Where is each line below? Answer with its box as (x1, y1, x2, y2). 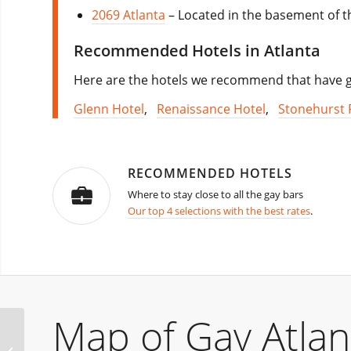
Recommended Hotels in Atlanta (74, 39, 320, 61)
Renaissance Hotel (157, 100, 266, 118)
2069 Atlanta (92, 5, 166, 24)
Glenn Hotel (74, 100, 144, 118)
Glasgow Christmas (27, 335, 116, 349)
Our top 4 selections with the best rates (128, 204, 310, 219)
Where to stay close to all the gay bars (128, 187, 303, 202)
